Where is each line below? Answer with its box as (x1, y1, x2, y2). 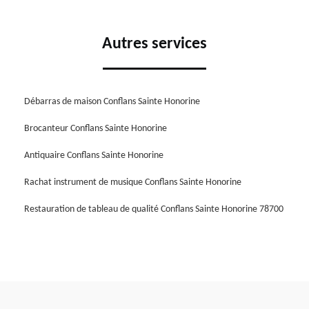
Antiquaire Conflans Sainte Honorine (24, 150, 163, 161)
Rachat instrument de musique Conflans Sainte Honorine (24, 177, 241, 188)
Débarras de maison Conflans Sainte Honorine (24, 96, 200, 107)
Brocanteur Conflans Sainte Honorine (24, 123, 167, 134)
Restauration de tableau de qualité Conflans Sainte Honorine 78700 (24, 203, 283, 215)
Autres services (102, 35, 207, 52)
